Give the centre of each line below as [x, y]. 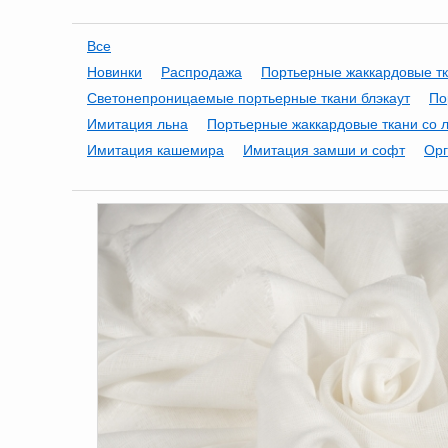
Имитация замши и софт [324, 150]
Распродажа [201, 72]
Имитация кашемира [155, 150]
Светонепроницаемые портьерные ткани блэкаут [248, 98]
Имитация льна [137, 124]
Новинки [114, 72]
